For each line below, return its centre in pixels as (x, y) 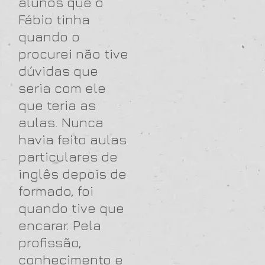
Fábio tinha (54, 19)
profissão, (50, 242)
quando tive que (71, 208)
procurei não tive (73, 54)
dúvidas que (58, 71)
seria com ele (62, 88)
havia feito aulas (72, 139)
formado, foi (56, 191)
